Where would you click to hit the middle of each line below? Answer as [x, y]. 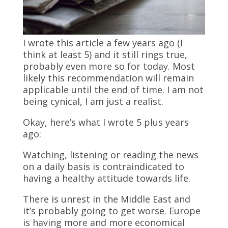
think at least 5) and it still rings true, [105, 54]
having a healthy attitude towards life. [106, 178]
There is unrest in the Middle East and [106, 199]
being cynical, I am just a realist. [93, 101]
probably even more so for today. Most [109, 66]
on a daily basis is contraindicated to [103, 166]
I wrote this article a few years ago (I [103, 43]
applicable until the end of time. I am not [113, 90]
